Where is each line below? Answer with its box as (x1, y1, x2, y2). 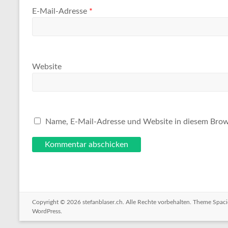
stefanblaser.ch (82, 199, 123, 206)
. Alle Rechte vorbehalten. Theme (123, 199, 213, 206)
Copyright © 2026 (32, 199, 82, 206)
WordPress (32, 208, 61, 215)
